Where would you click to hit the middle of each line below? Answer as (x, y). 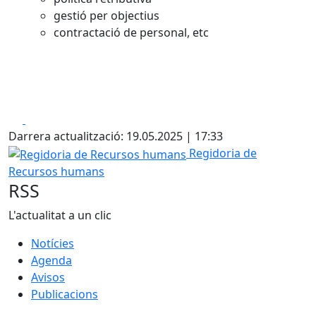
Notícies (53, 243)
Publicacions (65, 294)
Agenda (51, 260)
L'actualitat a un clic (60, 215)
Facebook (50, 119)
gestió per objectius (107, 16)
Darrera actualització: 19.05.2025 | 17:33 (116, 136)
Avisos (48, 277)
